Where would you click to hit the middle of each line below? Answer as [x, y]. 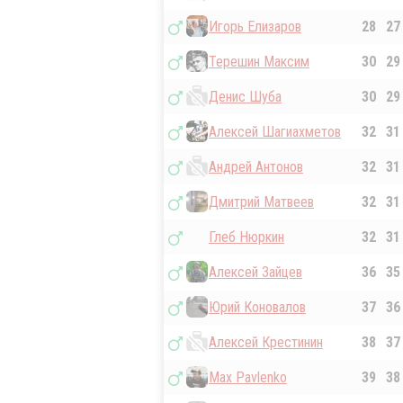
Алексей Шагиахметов [275, 132]
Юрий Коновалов [257, 308]
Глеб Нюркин [246, 237]
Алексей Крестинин [266, 343]
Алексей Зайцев [255, 273]
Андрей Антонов [256, 167]
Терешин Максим [259, 62]
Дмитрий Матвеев [261, 202]
